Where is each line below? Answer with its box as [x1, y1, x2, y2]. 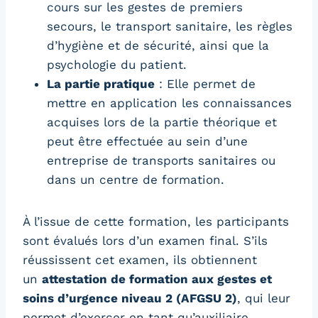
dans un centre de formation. [47, 172, 224, 187]
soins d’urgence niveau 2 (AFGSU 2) [23, 290, 237, 305]
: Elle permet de [155, 76, 256, 91]
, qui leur [237, 290, 290, 305]
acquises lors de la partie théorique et [47, 114, 277, 129]
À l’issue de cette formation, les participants [23, 214, 289, 229]
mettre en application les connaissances [47, 95, 292, 110]
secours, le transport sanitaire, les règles [47, 18, 292, 33]
